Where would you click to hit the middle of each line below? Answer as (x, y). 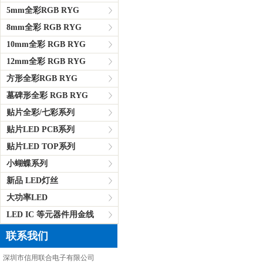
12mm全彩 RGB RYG (46, 61)
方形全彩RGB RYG (42, 78)
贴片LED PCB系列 (41, 129)
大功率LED (27, 198)
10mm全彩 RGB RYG (46, 44)
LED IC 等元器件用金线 (50, 215)
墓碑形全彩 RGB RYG (47, 95)
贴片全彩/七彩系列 (41, 112)
